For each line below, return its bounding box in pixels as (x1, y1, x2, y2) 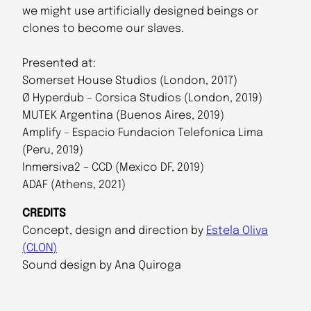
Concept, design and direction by (22, 224, 206, 237)
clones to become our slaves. (22, 22, 184, 35)
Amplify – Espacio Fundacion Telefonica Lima (22, 126, 263, 139)
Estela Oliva (206, 224, 268, 237)
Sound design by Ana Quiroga (22, 259, 181, 271)
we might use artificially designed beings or (22, 5, 258, 17)
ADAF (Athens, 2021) (22, 178, 126, 191)
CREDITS (22, 207, 66, 219)
